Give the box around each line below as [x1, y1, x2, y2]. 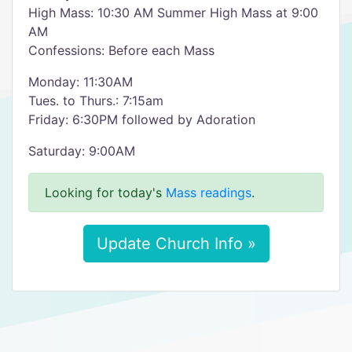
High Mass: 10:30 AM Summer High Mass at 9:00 [28, 5, 318, 20]
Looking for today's [45, 185, 166, 200]
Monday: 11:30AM [28, 74, 133, 90]
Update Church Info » [96, 234, 256, 253]
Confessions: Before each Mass [28, 42, 214, 58]
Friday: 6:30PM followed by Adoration [28, 112, 255, 127]
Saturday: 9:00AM [28, 143, 135, 159]
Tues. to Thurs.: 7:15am [28, 93, 163, 108]
